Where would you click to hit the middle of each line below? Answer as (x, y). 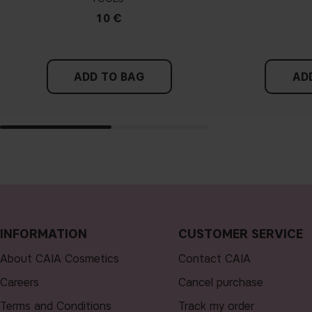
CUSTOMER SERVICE (240, 234)
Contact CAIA (214, 258)
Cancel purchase (220, 282)
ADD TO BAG (109, 77)
